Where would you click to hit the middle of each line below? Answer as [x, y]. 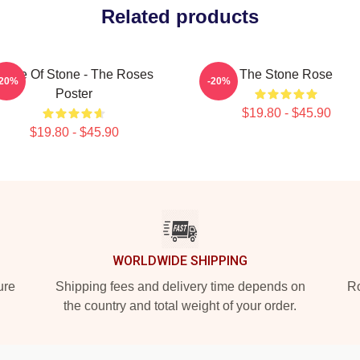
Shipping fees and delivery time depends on [180, 286]
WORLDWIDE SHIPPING [180, 261]
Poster [74, 94]
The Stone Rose [286, 74]
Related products [180, 16]
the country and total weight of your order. [180, 306]
